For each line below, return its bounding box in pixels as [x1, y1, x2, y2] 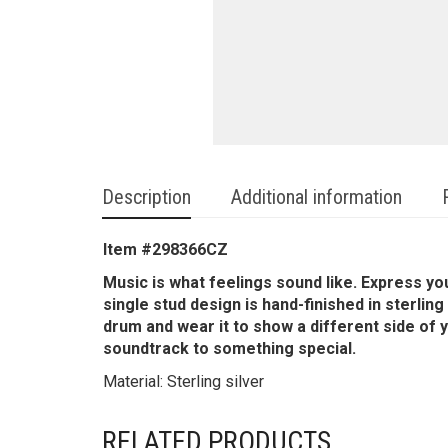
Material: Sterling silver [103, 372, 264, 391]
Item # [103, 240, 152, 259]
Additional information [231, 185, 402, 209]
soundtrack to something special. [103, 339, 356, 358]
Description [102, 185, 191, 209]
